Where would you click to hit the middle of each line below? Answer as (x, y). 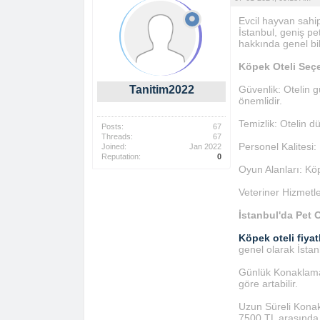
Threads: (117, 136)
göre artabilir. (268, 284)
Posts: (112, 126)
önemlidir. (260, 101)
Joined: (114, 146)
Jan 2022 (205, 146)
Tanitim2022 (161, 90)
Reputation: (121, 156)
